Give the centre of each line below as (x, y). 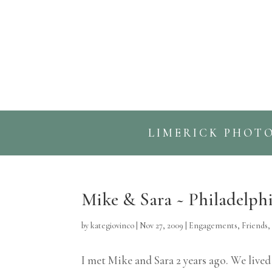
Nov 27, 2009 (162, 225)
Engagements (213, 225)
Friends (255, 225)
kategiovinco (113, 225)
